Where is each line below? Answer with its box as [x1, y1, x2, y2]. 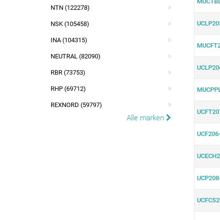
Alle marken [126, 113, 166, 122]
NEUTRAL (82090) [51, 53, 101, 60]
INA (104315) [51, 36, 87, 44]
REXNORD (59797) [51, 101, 102, 109]
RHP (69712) [51, 85, 86, 92]
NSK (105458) [51, 20, 89, 27]
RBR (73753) [51, 69, 85, 76]
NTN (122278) [51, 4, 90, 11]
